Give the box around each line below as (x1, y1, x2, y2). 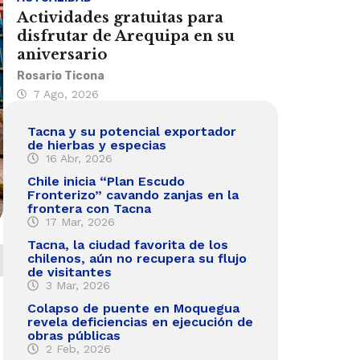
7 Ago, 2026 (33, 87, 100, 100)
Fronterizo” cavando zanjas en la (27, 186, 239, 202)
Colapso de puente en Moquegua (27, 300, 239, 316)
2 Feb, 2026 (45, 342, 111, 355)
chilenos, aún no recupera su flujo (27, 250, 247, 266)
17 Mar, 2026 (45, 215, 115, 228)
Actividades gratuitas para (17, 8, 224, 27)
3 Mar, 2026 (45, 278, 110, 292)
